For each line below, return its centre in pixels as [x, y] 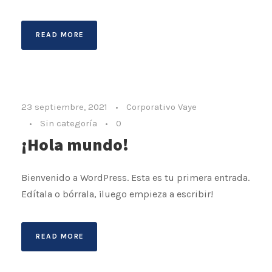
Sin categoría [69, 123]
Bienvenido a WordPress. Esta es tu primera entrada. [135, 177]
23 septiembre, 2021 [64, 107]
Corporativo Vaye [161, 107]
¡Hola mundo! [75, 144]
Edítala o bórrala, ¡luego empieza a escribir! [117, 194]
